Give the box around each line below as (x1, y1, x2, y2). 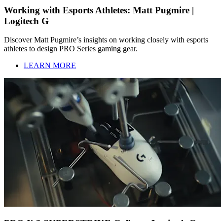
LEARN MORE (24, 61, 76, 70)
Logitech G (4, 15, 49, 26)
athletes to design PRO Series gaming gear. (4, 44, 138, 53)
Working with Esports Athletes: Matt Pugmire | (4, 4, 194, 15)
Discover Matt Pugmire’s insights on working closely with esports (4, 36, 208, 44)
